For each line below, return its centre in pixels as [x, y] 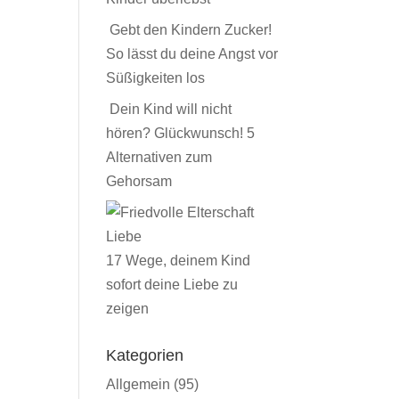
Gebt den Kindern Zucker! [191, 29]
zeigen [128, 308]
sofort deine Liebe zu [172, 284]
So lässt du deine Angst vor [192, 53]
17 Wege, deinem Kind [179, 260]
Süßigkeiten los [156, 77]
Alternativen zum [159, 157]
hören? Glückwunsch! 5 [181, 133]
